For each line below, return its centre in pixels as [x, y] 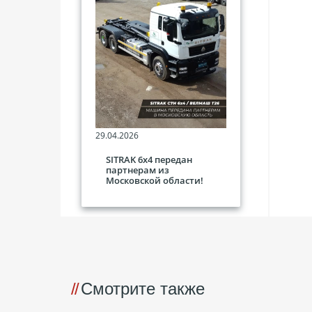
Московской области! [155, 181]
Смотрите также [143, 289]
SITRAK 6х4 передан [149, 160]
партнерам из [138, 170]
